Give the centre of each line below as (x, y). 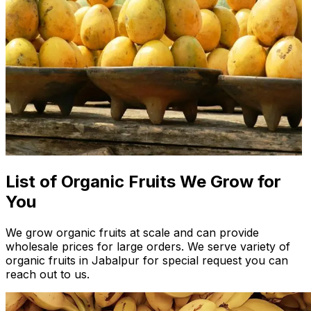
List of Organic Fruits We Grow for (143, 182)
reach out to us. (48, 275)
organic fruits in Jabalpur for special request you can (147, 261)
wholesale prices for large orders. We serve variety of (148, 247)
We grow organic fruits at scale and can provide (132, 233)
